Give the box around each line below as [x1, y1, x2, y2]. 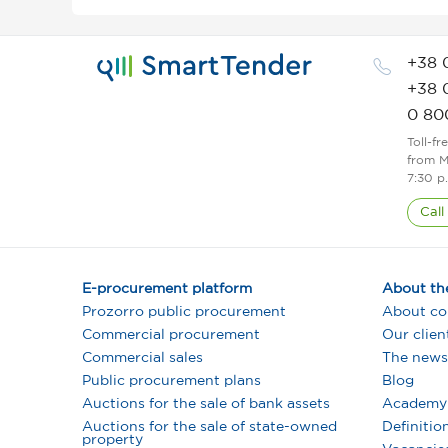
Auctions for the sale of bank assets [82, 398, 330, 410]
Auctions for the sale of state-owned [82, 421, 337, 433]
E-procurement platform [82, 283, 252, 295]
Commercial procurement [82, 329, 260, 341]
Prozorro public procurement [82, 306, 286, 318]
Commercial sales [82, 352, 203, 364]
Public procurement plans [82, 375, 261, 387]
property [82, 434, 143, 446]
